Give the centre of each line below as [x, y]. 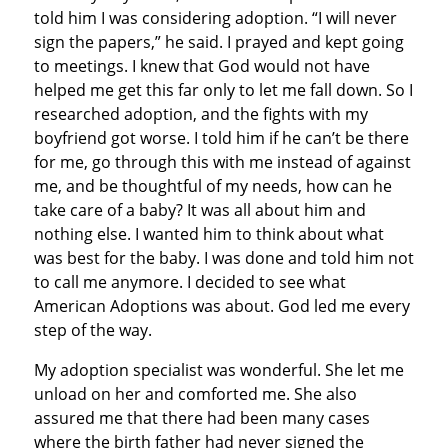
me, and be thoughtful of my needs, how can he [212, 185]
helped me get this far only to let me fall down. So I [223, 89]
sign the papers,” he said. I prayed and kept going [218, 41]
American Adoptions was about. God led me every [221, 305]
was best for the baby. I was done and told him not [223, 257]
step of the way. [92, 329]
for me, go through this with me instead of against [222, 161]
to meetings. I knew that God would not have [201, 65]
